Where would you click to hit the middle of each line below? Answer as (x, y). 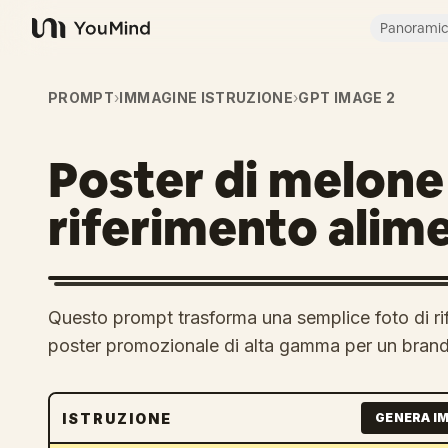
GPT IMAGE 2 (347, 97)
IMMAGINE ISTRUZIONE (206, 97)
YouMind (64, 38)
